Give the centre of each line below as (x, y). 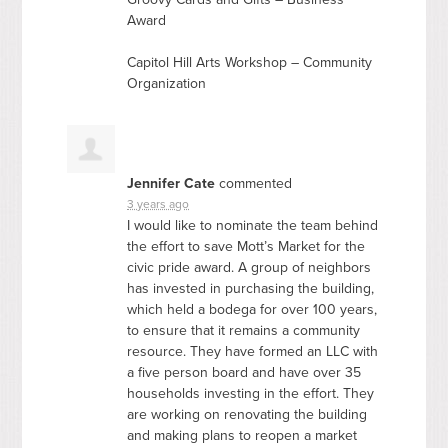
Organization (167, 83)
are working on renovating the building (247, 414)
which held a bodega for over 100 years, (252, 309)
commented (254, 183)
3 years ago (158, 203)
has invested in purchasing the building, (251, 288)
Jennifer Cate (171, 183)
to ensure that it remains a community (244, 330)
